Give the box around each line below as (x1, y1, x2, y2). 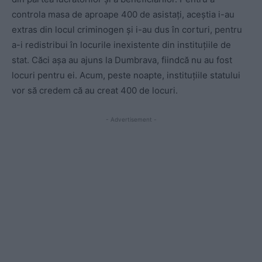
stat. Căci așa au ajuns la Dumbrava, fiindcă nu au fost (12, 54, 232, 65)
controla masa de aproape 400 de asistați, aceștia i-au (12, 8, 235, 20)
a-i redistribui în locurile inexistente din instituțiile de (12, 39, 231, 50)
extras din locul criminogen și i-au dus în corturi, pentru (12, 23, 242, 35)
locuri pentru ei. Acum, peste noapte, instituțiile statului (12, 69, 240, 81)
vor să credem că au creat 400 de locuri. (12, 84, 178, 96)
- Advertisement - (105, 115, 157, 123)
